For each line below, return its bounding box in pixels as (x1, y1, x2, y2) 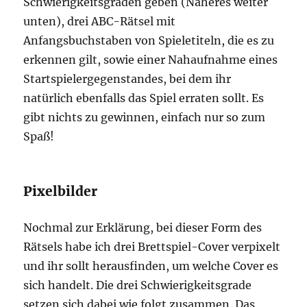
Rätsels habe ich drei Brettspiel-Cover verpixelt (23, 239, 281, 254)
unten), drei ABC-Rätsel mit (23, 14, 176, 28)
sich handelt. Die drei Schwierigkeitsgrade (23, 278, 252, 292)
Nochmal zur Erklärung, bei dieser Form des (23, 220, 262, 234)
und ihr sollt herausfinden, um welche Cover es (23, 258, 279, 273)
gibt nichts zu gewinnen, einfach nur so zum (23, 110, 266, 124)
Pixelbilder (23, 182, 98, 199)
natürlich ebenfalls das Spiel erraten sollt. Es (23, 90, 265, 105)
